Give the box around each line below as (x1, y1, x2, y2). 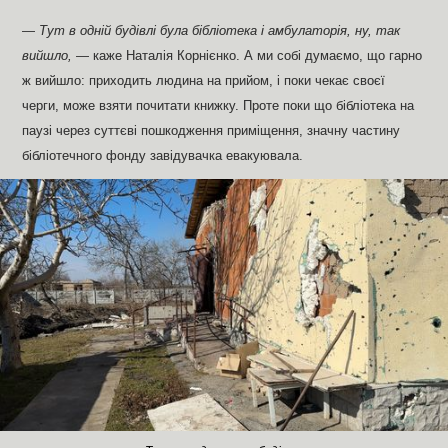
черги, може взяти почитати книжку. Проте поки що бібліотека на (22, 99, 415, 114)
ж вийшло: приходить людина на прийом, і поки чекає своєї (22, 74, 386, 89)
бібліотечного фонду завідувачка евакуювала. (22, 149, 304, 164)
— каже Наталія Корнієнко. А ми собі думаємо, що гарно (72, 49, 423, 64)
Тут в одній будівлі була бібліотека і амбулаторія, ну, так (39, 24, 401, 39)
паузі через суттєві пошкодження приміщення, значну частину (22, 124, 401, 139)
